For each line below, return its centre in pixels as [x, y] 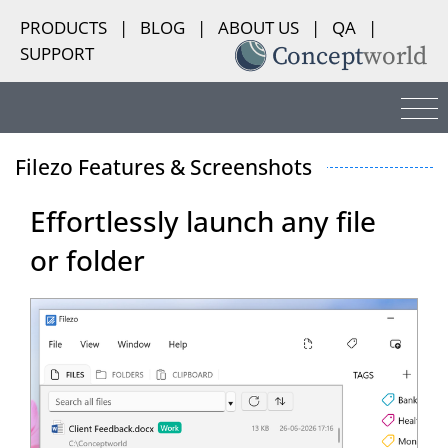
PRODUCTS [63, 27]
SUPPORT [57, 53]
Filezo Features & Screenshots [163, 166]
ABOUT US [258, 27]
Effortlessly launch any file [203, 220]
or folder [87, 259]
